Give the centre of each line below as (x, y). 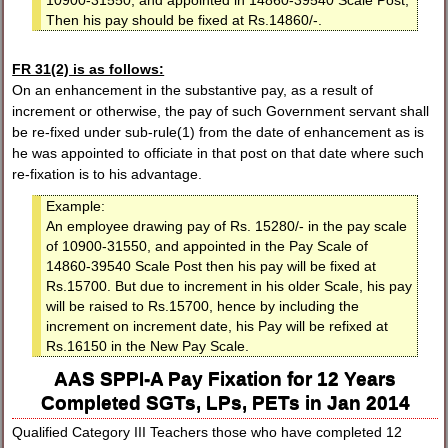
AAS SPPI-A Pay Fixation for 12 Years (225, 379)
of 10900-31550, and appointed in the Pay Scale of (207, 246)
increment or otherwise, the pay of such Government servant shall (221, 111)
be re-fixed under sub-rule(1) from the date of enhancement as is (218, 132)
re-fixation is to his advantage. (107, 174)
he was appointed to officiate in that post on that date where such (218, 153)
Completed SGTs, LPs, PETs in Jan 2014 (225, 403)
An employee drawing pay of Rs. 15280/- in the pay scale (227, 226)
